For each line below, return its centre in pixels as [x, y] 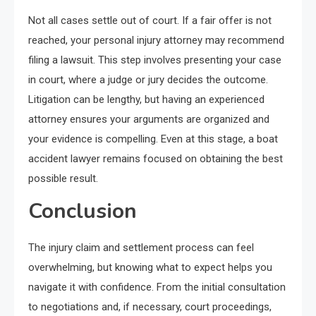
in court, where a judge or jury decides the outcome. [148, 80]
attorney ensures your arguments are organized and [149, 120]
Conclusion [83, 212]
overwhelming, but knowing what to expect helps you [150, 268]
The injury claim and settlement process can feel [141, 248]
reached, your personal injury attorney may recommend [156, 41]
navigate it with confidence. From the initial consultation [157, 287]
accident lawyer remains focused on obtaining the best [156, 159]
